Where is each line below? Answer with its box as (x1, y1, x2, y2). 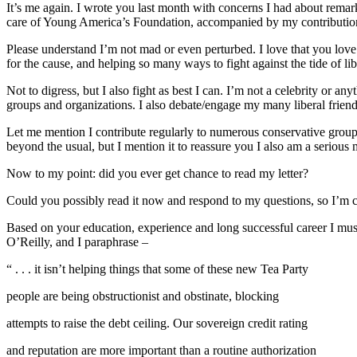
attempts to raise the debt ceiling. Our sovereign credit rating (6, 316, 308, 330)
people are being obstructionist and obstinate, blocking (6, 288, 279, 303)
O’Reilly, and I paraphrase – (6, 234, 148, 249)
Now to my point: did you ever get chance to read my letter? (6, 166, 308, 180)
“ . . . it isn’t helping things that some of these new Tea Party (6, 261, 308, 276)
